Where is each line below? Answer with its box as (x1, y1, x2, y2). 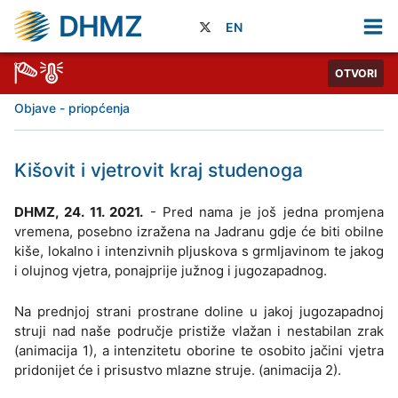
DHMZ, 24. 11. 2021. (14, 203, 144, 220)
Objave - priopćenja (14, 100, 130, 116)
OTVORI (335, 67, 377, 81)
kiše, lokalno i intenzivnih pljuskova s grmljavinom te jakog (14, 242, 384, 259)
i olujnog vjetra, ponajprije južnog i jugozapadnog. (14, 261, 327, 279)
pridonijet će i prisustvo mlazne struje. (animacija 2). (14, 361, 341, 378)
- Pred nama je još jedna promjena (143, 203, 385, 220)
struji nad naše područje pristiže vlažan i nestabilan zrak (14, 322, 384, 339)
